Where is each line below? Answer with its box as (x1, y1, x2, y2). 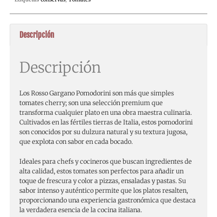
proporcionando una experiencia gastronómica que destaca (19, 196, 196, 205)
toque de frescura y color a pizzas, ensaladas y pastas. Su (19, 177, 186, 186)
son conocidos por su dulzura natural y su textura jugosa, (19, 128, 187, 137)
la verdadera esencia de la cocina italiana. (19, 206, 142, 215)
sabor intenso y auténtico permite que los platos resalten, (19, 186, 188, 195)
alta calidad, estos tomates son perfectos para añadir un (19, 167, 184, 176)
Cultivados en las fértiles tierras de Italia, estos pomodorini (19, 118, 193, 127)
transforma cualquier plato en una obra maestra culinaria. (19, 108, 192, 117)
